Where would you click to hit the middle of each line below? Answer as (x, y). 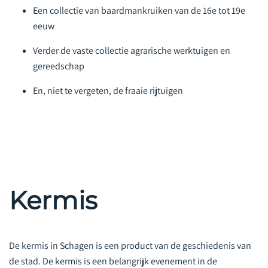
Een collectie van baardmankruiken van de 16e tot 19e (139, 10)
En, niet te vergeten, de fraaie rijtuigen (108, 90)
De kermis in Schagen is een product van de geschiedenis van (130, 245)
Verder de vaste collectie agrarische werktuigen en (132, 50)
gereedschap (59, 66)
